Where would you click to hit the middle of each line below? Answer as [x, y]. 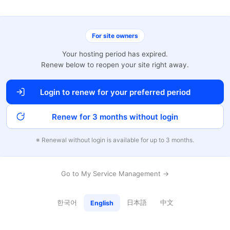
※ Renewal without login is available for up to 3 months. [115, 140]
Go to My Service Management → [115, 174]
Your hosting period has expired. [115, 54]
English [102, 203]
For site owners [115, 36]
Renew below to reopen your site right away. [115, 65]
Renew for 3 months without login [115, 117]
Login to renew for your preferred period [115, 92]
